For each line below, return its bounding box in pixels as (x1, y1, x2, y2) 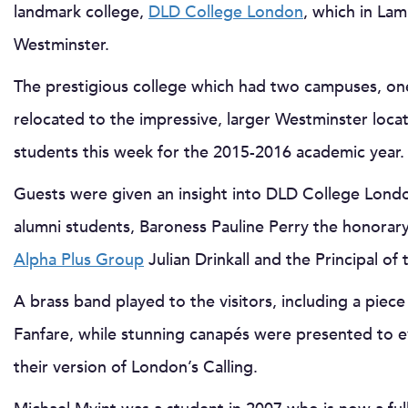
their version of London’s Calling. (14, 355, 258, 379)
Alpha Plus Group (14, 248, 144, 271)
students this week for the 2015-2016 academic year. (14, 140, 404, 164)
